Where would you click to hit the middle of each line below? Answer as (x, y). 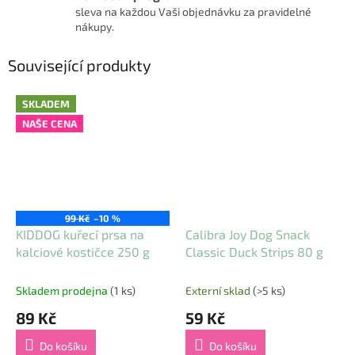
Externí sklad (219, 290)
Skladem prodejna (63, 290)
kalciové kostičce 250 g (83, 251)
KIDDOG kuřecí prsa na (80, 234)
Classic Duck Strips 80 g (254, 251)
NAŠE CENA (50, 123)
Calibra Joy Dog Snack (248, 234)
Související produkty (80, 65)
